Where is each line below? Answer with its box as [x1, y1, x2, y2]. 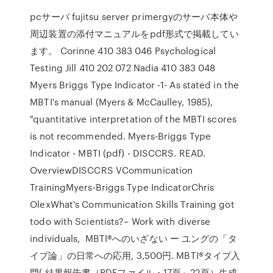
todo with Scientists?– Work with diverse [30, 214, 211, 228]
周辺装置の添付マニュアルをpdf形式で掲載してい [30, 27, 239, 40]
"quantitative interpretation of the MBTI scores [30, 112, 236, 126]
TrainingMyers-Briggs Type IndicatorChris [30, 180, 214, 194]
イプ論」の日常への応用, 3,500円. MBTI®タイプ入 [30, 249, 241, 262]
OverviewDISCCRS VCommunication [30, 163, 193, 177]
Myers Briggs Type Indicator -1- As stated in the [30, 78, 239, 91]
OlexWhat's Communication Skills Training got [30, 197, 235, 211]
